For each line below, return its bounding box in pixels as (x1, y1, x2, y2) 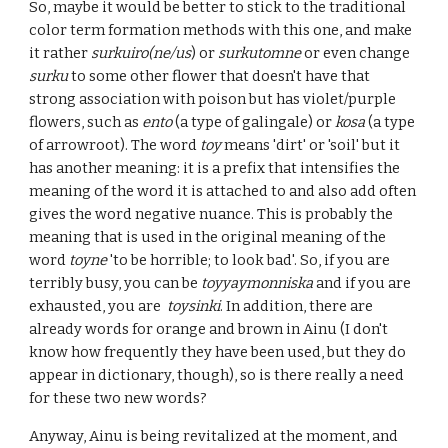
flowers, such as (29, 113, 143, 131)
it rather (29, 44, 92, 62)
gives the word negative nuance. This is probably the (29, 205, 394, 223)
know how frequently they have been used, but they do (29, 343, 407, 361)
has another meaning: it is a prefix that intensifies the (29, 159, 401, 177)
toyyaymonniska (198, 274, 314, 292)
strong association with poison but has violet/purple (29, 90, 397, 108)
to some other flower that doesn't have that (68, 67, 371, 85)
